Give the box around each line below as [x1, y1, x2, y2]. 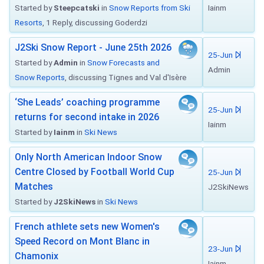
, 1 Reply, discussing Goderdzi [42, 18, 147, 27]
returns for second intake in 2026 [15, 111, 159, 123]
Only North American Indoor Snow [15, 151, 162, 163]
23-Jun [208, 244, 235, 253]
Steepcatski [54, 3, 100, 12]
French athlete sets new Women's [15, 221, 160, 232]
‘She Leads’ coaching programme [15, 97, 160, 108]
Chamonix [15, 250, 58, 262]
